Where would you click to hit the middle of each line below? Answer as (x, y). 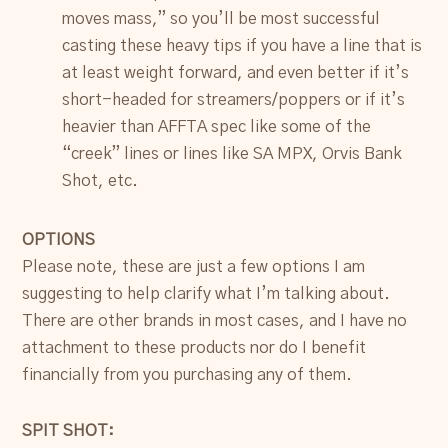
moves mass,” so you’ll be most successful (221, 18)
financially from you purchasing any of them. (187, 374)
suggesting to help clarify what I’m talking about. (206, 293)
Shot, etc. (100, 180)
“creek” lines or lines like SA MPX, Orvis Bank (232, 153)
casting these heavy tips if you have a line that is (242, 45)
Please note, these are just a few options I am (194, 266)
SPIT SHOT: (68, 431)
